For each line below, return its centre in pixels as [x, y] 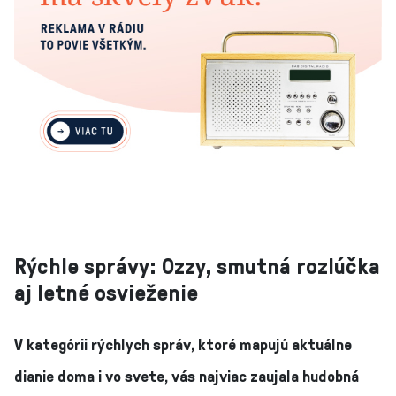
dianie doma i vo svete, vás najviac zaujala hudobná [187, 375]
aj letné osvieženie [106, 292]
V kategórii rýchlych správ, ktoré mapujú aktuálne [183, 343]
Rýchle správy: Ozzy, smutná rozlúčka [197, 265]
